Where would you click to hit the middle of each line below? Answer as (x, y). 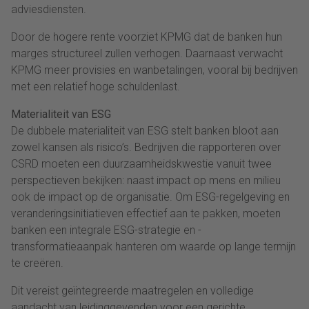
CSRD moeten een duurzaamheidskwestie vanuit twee (141, 163)
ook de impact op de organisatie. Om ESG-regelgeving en (150, 197)
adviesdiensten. (49, 9)
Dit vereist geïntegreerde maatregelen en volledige (132, 290)
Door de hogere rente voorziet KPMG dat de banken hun (147, 37)
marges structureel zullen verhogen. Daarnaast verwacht (147, 53)
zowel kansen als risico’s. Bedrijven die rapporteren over (146, 147)
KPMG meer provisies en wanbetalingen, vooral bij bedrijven (154, 70)
